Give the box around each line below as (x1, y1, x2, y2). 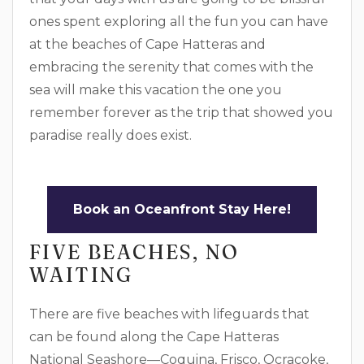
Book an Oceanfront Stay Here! (73, 201, 291, 217)
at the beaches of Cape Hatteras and (29, 37, 266, 52)
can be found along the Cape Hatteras (29, 329, 279, 344)
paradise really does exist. (29, 128, 192, 143)
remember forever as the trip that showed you (29, 105, 333, 120)
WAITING (29, 263, 133, 287)
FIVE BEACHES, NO (29, 240, 240, 264)
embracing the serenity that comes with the (29, 59, 314, 75)
